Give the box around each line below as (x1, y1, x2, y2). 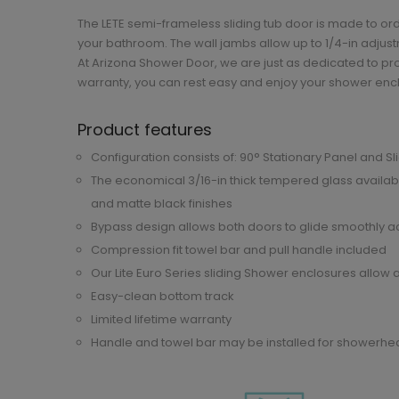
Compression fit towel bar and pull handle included (91, 240, 387, 258)
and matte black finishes (91, 194, 232, 212)
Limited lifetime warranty (91, 310, 232, 328)
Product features (77, 118, 212, 141)
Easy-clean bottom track (91, 287, 234, 305)
